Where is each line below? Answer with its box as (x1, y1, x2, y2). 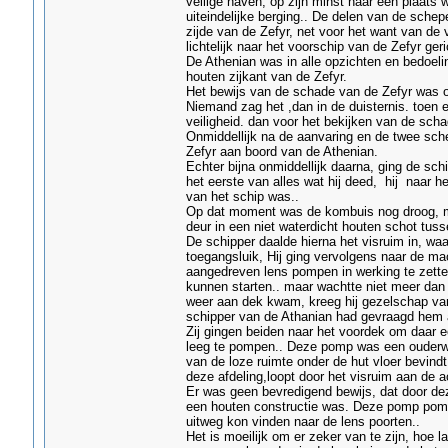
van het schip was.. (185, 189, 299, 204)
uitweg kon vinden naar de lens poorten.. (185, 414, 420, 429)
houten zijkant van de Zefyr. (185, 69, 347, 84)
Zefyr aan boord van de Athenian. (185, 144, 378, 159)
